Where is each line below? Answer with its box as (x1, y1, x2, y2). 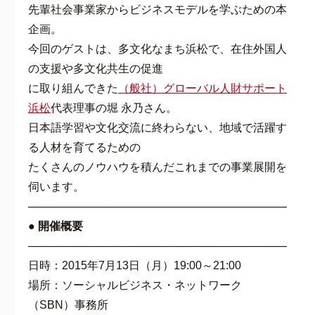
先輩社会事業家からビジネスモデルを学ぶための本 (28, 3, 287, 15)
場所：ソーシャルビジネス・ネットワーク (28, 278, 242, 291)
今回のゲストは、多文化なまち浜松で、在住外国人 (28, 42, 287, 55)
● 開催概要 (28, 219, 83, 232)
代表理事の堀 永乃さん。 (51, 101, 177, 114)
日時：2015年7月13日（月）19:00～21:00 (28, 259, 241, 271)
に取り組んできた (28, 82, 118, 94)
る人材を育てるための (28, 141, 141, 153)
